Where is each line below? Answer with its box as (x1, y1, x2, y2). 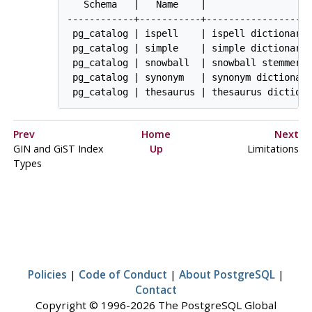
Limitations (247, 141, 299, 155)
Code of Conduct (79, 267, 167, 281)
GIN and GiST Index (13, 141, 104, 155)
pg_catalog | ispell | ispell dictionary (67, 27, 307, 39)
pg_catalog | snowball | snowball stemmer (67, 56, 302, 68)
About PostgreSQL (179, 267, 275, 281)
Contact (135, 282, 177, 297)
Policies (28, 267, 67, 281)
